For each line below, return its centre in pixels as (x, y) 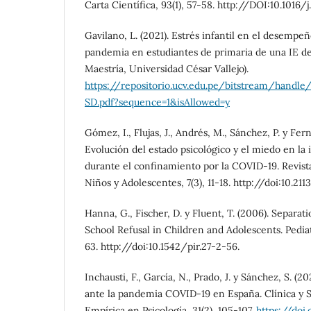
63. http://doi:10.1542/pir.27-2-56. (162, 247)
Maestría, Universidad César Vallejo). (167, 69)
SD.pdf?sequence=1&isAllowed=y (157, 102)
